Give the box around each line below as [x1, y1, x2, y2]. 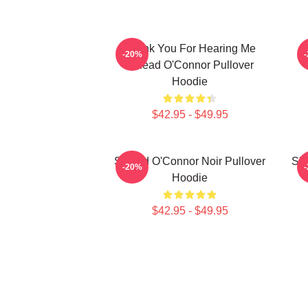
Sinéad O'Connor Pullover [126, 59, 254, 71]
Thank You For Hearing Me [124, 43, 256, 54]
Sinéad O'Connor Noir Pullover [114, 155, 265, 167]
